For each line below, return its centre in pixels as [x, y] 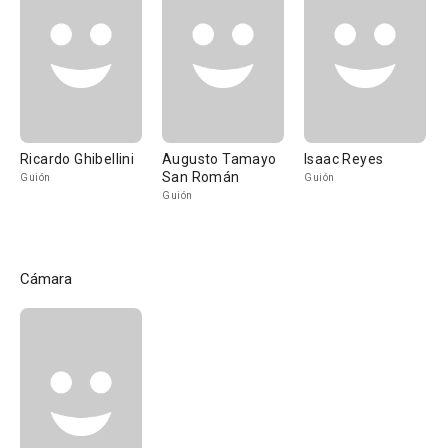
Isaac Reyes [344, 159]
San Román [201, 177]
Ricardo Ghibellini [77, 159]
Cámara [46, 279]
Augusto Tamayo [219, 159]
